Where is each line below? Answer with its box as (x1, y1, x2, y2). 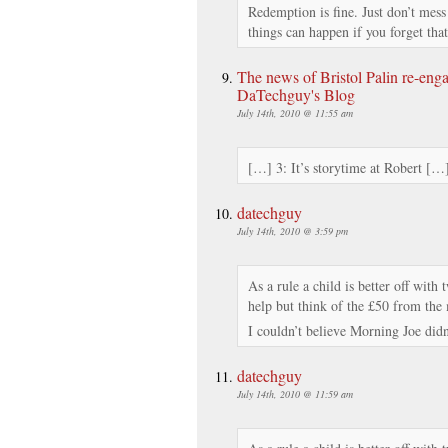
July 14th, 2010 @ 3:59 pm (237, 223, 348, 238)
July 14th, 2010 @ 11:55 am (237, 105, 353, 120)
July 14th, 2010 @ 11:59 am (237, 386, 353, 401)
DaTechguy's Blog (237, 83, 355, 105)
